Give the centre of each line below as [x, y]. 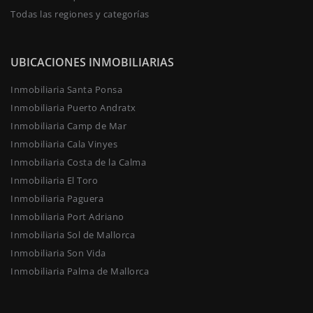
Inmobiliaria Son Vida [58, 253]
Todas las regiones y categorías [80, 14]
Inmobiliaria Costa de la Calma [78, 162]
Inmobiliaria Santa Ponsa [66, 90]
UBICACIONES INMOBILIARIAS [92, 63]
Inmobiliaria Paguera [57, 199]
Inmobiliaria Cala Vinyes [64, 144]
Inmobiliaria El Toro [54, 181]
